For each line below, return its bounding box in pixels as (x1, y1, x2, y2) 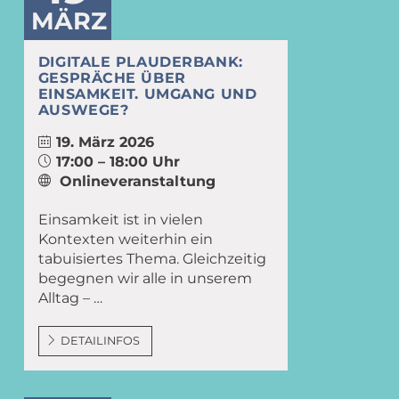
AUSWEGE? (37, 102, 129, 119)
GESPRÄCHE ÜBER (37, 69, 186, 87)
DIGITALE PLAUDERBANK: (37, 53, 243, 71)
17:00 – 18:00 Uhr (55, 153, 180, 171)
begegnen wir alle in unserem (37, 270, 252, 288)
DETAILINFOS (61, 333, 141, 347)
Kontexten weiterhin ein (37, 231, 213, 248)
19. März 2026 (55, 134, 154, 151)
